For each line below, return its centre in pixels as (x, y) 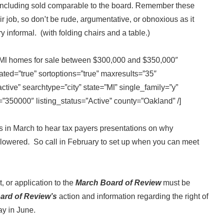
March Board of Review (119, 183)
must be (177, 183)
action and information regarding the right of (133, 196)
